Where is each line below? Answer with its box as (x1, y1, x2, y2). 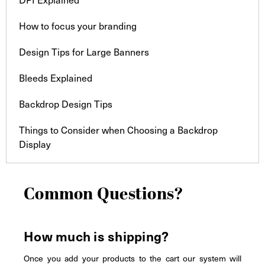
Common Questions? (24, 182, 184, 207)
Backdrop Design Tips (18, 96, 112, 111)
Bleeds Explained (18, 70, 92, 85)
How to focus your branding (18, 18, 137, 33)
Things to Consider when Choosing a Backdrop (18, 122, 218, 137)
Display (18, 137, 51, 151)
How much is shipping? (24, 226, 169, 245)
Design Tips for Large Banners (18, 44, 149, 59)
